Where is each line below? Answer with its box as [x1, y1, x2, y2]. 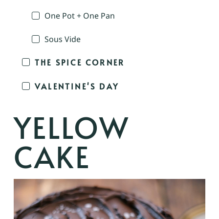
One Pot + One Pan [44, 10, 115, 21]
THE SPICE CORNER [35, 57, 125, 68]
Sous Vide [44, 33, 81, 44]
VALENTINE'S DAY [35, 80, 119, 91]
